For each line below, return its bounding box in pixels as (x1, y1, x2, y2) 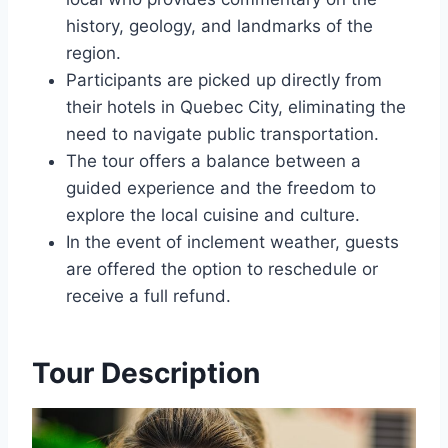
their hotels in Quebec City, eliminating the (66, 97, 406, 117)
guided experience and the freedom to (66, 178, 376, 198)
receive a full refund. (66, 286, 231, 306)
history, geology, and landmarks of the (66, 16, 373, 36)
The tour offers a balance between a (66, 151, 361, 171)
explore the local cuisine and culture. (66, 205, 360, 225)
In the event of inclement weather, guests (66, 232, 399, 252)
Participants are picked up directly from (66, 70, 382, 90)
